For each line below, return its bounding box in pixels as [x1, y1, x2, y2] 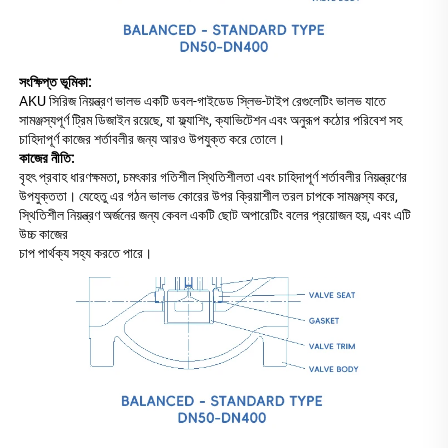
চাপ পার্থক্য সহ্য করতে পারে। [19, 244, 155, 261]
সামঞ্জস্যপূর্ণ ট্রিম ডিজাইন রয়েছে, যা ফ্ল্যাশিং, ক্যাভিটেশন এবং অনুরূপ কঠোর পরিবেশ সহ [19, 111, 402, 128]
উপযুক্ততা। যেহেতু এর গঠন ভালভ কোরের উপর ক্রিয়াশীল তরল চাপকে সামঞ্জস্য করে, [19, 187, 398, 204]
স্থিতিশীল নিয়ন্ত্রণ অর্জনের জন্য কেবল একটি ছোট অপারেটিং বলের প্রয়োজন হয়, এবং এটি [19, 206, 411, 223]
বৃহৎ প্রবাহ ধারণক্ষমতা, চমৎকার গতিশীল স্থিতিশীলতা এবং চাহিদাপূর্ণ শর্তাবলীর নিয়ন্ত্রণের [19, 168, 407, 185]
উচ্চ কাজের [19, 225, 71, 242]
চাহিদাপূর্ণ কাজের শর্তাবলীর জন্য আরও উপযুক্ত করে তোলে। [19, 130, 288, 147]
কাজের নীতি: [19, 149, 77, 166]
